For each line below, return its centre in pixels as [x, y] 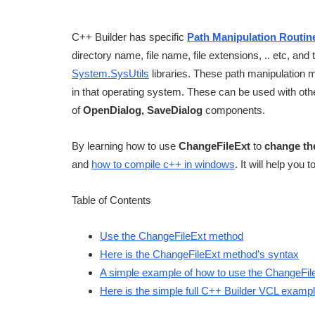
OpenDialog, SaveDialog [143, 110]
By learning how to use [125, 146]
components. [234, 110]
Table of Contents [111, 200]
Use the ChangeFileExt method [172, 236]
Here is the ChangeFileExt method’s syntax [199, 255]
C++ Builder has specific [129, 37]
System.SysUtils [110, 74]
